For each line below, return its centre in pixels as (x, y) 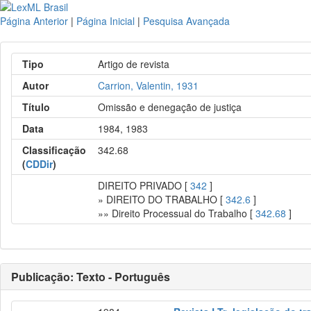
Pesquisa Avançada (186, 21)
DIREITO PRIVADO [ (144, 185)
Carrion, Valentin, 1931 (149, 85)
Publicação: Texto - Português (91, 277)
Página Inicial (106, 21)
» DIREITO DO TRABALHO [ (162, 199)
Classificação (54, 150)
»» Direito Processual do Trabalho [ (177, 213)
